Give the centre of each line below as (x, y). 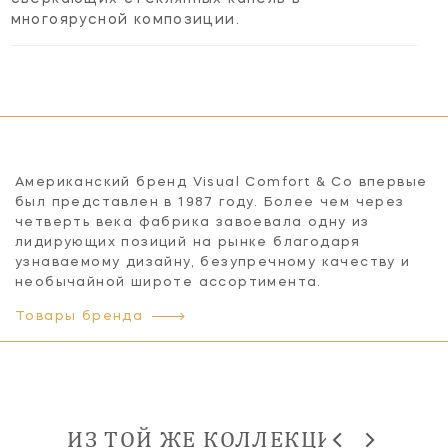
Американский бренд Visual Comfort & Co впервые (221, 182)
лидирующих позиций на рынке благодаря (188, 242)
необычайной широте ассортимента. (168, 282)
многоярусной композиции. (125, 19)
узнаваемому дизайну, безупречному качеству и (213, 262)
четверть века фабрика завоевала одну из (192, 222)
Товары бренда (79, 316)
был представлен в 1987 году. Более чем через (210, 202)
